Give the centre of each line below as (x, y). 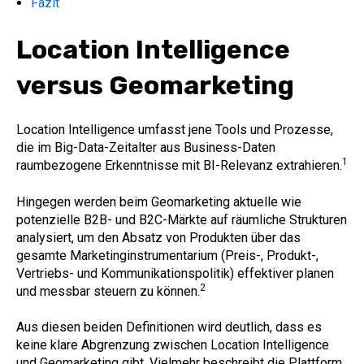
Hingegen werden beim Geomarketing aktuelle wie (159, 201)
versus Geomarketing (155, 85)
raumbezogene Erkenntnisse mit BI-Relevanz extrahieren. (179, 166)
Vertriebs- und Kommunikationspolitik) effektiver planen (175, 273)
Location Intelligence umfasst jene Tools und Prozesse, (175, 130)
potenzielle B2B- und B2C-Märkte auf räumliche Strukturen (182, 219)
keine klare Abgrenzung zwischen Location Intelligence (173, 345)
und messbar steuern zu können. (108, 291)
